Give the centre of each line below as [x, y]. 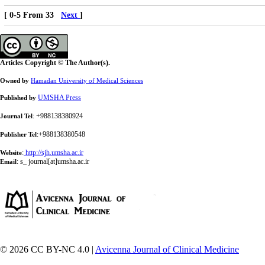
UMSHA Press [59, 98]
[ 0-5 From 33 [33, 15]
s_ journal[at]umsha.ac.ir [55, 161]
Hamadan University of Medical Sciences [87, 80]
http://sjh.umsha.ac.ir [54, 153]
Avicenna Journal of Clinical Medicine [167, 249]
